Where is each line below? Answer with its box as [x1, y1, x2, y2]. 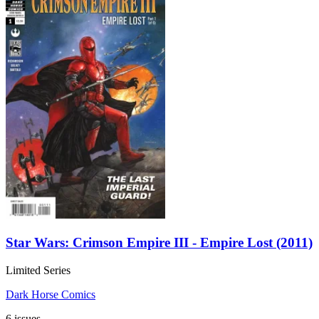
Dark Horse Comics [6, 288, 95, 300]
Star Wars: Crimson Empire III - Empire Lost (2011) [6, 234, 313, 250]
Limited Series [6, 263, 70, 276]
